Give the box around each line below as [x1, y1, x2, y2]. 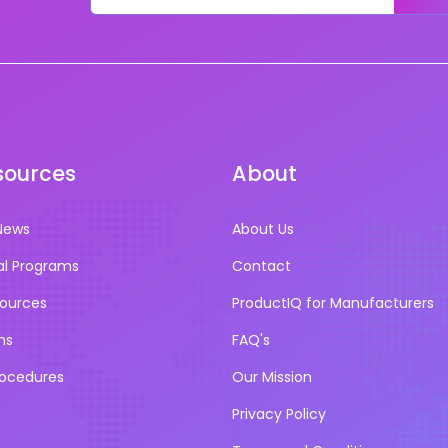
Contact [232, 255, 291, 276]
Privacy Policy [232, 403, 326, 424]
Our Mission [232, 366, 312, 387]
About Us [232, 218, 294, 239]
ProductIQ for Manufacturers [232, 292, 434, 313]
